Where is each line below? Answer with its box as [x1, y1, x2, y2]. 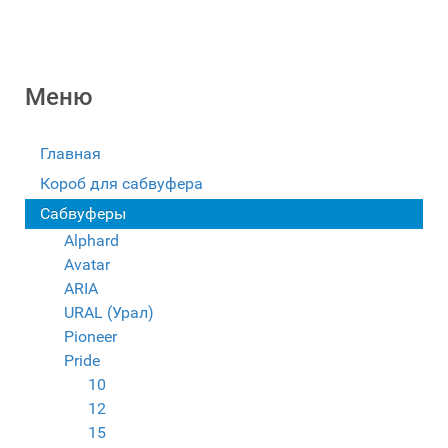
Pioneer [64, 327, 117, 346]
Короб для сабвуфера [40, 174, 203, 193]
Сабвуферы [40, 204, 126, 223]
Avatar [64, 255, 110, 274]
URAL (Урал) [64, 303, 154, 322]
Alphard [64, 231, 119, 250]
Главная [40, 144, 101, 163]
